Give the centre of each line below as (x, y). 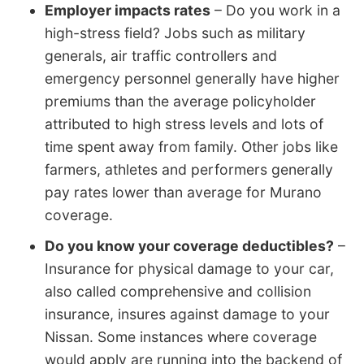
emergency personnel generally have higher (192, 79)
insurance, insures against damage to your (187, 314)
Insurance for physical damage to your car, (189, 269)
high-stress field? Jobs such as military (175, 33)
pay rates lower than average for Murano (183, 193)
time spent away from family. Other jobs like (191, 147)
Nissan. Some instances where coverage (181, 337)
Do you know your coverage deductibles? (189, 246)
